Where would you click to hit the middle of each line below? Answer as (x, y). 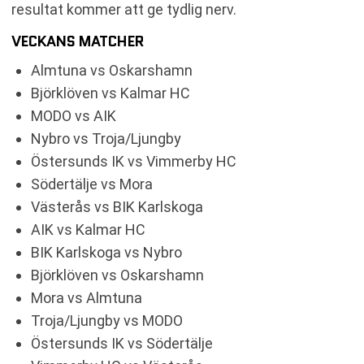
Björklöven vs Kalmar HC (110, 93)
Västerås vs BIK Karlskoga (117, 207)
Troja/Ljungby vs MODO (107, 321)
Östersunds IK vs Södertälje (122, 343)
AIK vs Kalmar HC (88, 230)
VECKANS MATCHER (78, 41)
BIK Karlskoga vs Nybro (106, 252)
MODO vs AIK (74, 116)
